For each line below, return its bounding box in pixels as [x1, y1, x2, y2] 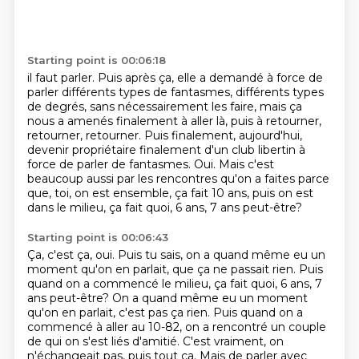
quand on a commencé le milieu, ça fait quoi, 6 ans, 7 [26, 276, 322, 291]
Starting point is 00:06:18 [26, 54, 166, 67]
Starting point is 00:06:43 [26, 231, 168, 244]
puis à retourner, [230, 114, 321, 128]
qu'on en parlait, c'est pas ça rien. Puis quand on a [26, 305, 303, 320]
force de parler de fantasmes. [26, 157, 194, 171]
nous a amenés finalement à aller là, [26, 114, 231, 128]
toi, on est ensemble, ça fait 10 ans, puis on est [54, 186, 313, 200]
